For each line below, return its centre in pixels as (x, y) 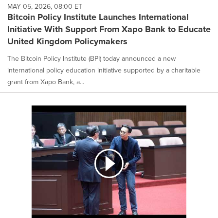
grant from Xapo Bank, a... (46, 82)
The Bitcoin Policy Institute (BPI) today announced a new (91, 59)
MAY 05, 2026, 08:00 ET (45, 7)
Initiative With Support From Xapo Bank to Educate (109, 29)
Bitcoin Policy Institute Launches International (98, 17)
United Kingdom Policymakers (67, 42)
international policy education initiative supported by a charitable (104, 70)
